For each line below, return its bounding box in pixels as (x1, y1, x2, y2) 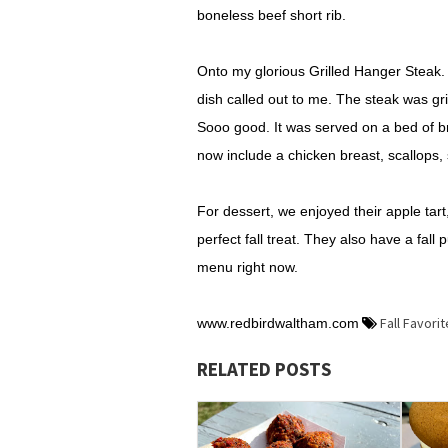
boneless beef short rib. (197, 7, 346, 23)
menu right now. (197, 259, 302, 275)
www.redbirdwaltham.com (197, 315, 359, 331)
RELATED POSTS (197, 357, 331, 381)
